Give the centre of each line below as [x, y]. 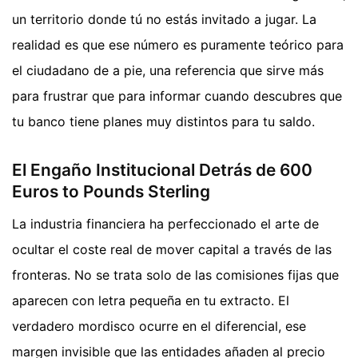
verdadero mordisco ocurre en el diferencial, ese [159, 326]
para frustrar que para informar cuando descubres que [177, 95]
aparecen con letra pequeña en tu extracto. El [151, 300]
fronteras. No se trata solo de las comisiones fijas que [175, 274]
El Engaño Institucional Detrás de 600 [162, 170]
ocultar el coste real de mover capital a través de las [172, 249]
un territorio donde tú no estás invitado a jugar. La [164, 19]
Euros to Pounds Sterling [111, 192]
